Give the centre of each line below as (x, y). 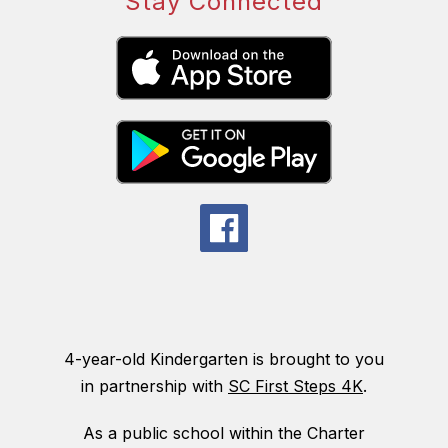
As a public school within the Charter (224, 432)
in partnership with (154, 385)
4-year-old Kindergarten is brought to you (224, 358)
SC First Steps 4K (295, 385)
